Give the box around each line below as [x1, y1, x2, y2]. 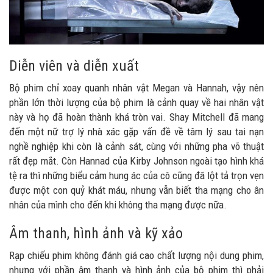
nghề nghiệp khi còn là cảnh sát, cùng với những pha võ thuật [9, 140, 264, 153]
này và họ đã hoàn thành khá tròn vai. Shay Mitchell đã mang [9, 111, 264, 124]
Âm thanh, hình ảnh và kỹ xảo [9, 225, 183, 243]
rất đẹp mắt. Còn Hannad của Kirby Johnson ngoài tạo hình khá [9, 155, 264, 168]
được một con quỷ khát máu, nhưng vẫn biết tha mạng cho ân [9, 184, 264, 197]
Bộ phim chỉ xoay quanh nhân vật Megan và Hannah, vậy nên [9, 82, 264, 94]
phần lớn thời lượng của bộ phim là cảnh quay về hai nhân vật [9, 96, 264, 109]
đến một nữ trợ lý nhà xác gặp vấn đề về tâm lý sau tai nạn [9, 126, 264, 138]
